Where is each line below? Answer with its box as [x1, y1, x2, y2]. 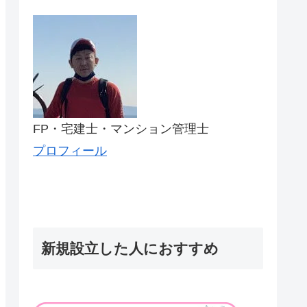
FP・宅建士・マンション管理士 [33, 121, 209, 136]
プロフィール [33, 143, 107, 158]
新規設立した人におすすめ [41, 241, 219, 257]
